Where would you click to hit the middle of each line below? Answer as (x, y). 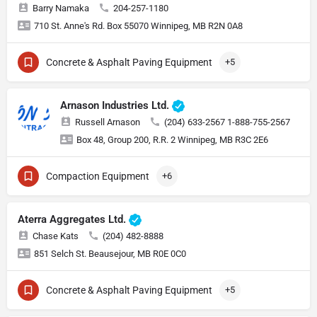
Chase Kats (56, 236)
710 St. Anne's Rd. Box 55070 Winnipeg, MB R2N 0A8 (138, 26)
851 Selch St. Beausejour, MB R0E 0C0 (110, 254)
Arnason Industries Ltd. (116, 106)
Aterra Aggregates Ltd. (73, 220)
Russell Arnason (108, 122)
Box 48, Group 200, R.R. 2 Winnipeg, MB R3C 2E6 (172, 140)
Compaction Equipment (98, 177)
